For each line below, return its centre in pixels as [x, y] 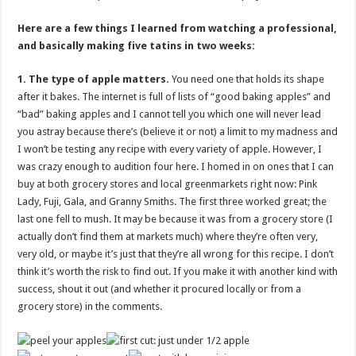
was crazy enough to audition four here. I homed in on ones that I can [176, 166]
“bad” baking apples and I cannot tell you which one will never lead [170, 114]
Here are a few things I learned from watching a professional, [178, 28]
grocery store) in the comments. [90, 306]
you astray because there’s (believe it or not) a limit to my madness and [178, 132]
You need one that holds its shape [247, 79]
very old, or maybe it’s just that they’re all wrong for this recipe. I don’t [176, 254]
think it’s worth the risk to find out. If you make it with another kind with [178, 271]
